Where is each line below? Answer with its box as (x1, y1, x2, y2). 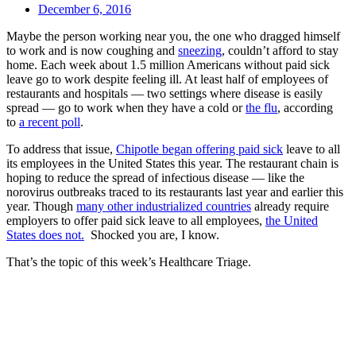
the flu (246, 100, 277, 114)
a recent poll (19, 114, 80, 129)
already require (251, 199, 329, 213)
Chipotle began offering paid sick (116, 141, 283, 156)
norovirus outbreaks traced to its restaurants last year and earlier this (6, 184, 343, 199)
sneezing (178, 43, 222, 57)
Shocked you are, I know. (84, 227, 219, 242)
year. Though (6, 199, 76, 213)
